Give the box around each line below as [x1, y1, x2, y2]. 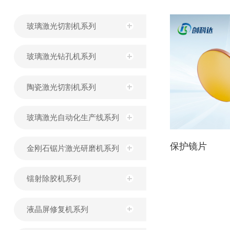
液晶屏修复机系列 [27, 204, 89, 214]
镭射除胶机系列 [27, 174, 81, 183]
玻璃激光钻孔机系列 [27, 52, 97, 61]
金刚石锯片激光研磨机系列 [27, 143, 120, 152]
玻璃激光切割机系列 [27, 22, 97, 30]
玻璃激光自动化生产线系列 [27, 113, 120, 122]
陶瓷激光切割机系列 [27, 82, 97, 91]
